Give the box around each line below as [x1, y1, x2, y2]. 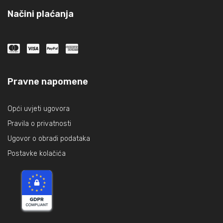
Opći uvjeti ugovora [7, 105, 70, 113]
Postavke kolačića [7, 149, 66, 158]
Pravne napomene [7, 76, 88, 87]
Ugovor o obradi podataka [7, 134, 90, 143]
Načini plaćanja [7, 8, 74, 19]
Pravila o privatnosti [7, 119, 71, 128]
